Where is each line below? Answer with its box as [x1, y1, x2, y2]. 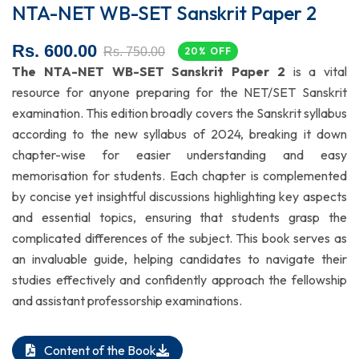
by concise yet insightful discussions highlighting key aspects [12, 188, 347, 204]
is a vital [292, 63, 347, 79]
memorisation [12, 167, 88, 184]
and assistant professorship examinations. [12, 292, 242, 309]
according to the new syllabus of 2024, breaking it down [12, 126, 347, 142]
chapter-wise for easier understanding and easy [12, 147, 347, 163]
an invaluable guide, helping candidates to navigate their [12, 251, 347, 267]
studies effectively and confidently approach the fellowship [12, 272, 347, 288]
